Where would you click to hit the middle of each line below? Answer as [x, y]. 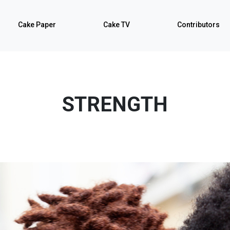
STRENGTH [115, 104]
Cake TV [117, 25]
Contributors [198, 25]
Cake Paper [37, 25]
